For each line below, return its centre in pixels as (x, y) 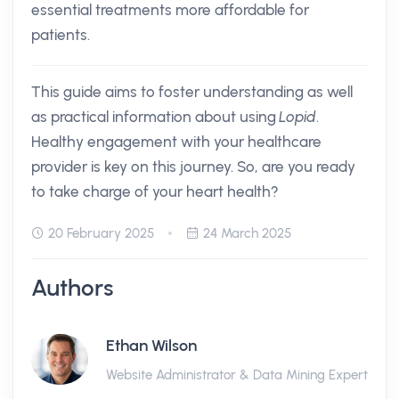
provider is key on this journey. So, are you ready (193, 167)
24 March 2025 (247, 233)
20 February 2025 (101, 233)
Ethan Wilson (151, 346)
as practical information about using (155, 117)
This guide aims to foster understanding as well (192, 92)
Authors (73, 288)
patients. (61, 35)
